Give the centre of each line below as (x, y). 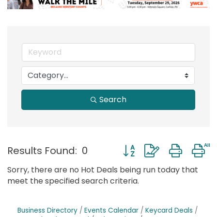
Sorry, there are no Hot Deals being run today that (103, 170)
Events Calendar (111, 210)
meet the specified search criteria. (73, 181)
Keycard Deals (169, 210)
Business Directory (47, 210)
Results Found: (42, 151)
